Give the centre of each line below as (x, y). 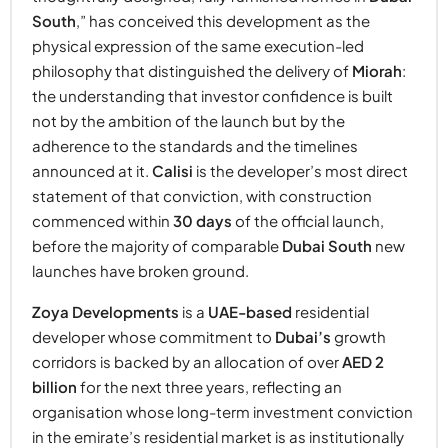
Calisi (172, 171)
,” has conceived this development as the (223, 21)
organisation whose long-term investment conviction (222, 412)
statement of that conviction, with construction (202, 196)
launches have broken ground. (140, 271)
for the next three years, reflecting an (209, 387)
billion (54, 387)
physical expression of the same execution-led (198, 46)
